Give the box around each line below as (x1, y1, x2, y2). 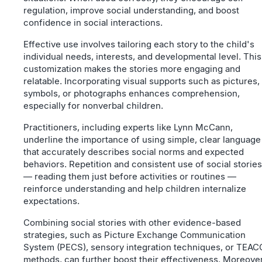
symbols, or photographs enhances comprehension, (23, 88, 240, 99)
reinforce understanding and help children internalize (23, 183, 246, 195)
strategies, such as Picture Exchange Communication (23, 229, 246, 241)
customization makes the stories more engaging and (23, 63, 240, 75)
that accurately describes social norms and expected (23, 146, 244, 158)
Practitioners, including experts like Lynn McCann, (23, 122, 233, 133)
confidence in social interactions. (23, 17, 163, 29)
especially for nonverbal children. (23, 100, 163, 112)
